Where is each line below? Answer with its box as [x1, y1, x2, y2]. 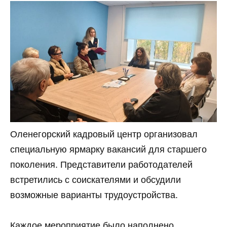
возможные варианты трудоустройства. [10, 190, 178, 200]
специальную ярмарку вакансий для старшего [10, 144, 207, 155]
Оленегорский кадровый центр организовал [10, 129, 198, 139]
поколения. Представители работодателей [10, 159, 193, 170]
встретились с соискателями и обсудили [10, 174, 181, 185]
